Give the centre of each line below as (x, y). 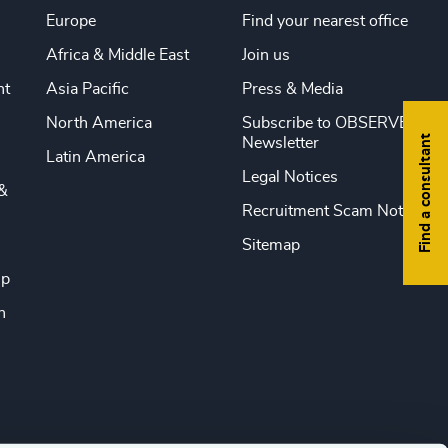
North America (98, 122)
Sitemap (270, 244)
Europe (70, 20)
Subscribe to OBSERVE (324, 122)
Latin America (95, 156)
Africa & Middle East (117, 54)
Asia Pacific (87, 88)
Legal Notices (289, 176)
